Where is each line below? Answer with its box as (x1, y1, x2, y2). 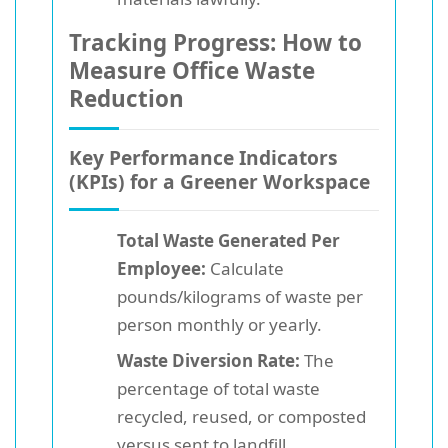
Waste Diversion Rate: (117, 348, 300, 372)
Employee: (117, 256, 206, 280)
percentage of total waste (117, 376, 320, 400)
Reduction (69, 82, 184, 114)
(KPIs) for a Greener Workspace (69, 167, 370, 195)
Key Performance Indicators (69, 143, 338, 171)
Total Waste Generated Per (117, 228, 340, 252)
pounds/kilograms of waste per (117, 284, 363, 308)
